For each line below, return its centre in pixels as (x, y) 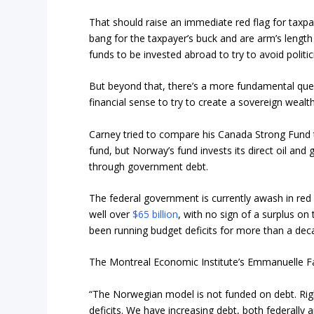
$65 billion (156, 214)
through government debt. (149, 166)
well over (111, 214)
